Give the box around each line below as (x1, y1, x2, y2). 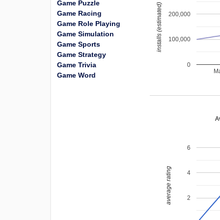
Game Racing (57, 9, 102, 17)
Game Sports (57, 40, 100, 48)
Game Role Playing (57, 20, 120, 27)
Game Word (57, 71, 96, 79)
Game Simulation (57, 30, 114, 38)
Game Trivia (57, 61, 96, 69)
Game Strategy (57, 51, 106, 58)
